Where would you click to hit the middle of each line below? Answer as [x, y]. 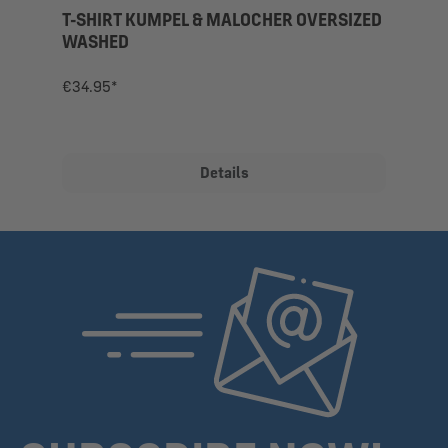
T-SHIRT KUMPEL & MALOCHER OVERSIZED [222, 19]
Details [224, 173]
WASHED [95, 41]
